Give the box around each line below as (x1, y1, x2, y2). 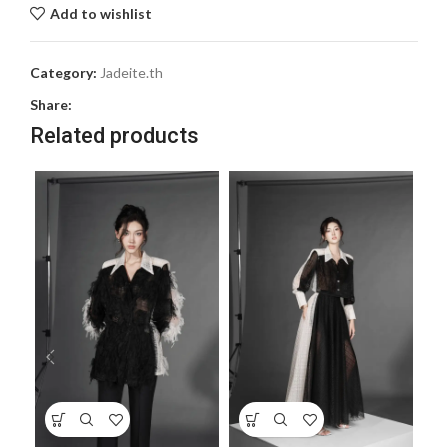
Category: (30, 64, 97, 82)
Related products (30, 123, 199, 149)
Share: (30, 96, 72, 114)
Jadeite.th (100, 64, 163, 82)
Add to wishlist (49, 4, 152, 22)
